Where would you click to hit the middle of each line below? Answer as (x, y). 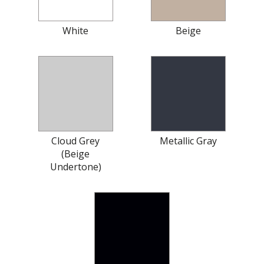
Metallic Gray (189, 141)
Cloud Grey (76, 141)
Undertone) (75, 166)
